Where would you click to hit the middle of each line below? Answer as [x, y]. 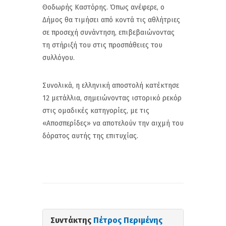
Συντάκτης [72, 220]
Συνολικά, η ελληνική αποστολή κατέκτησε [111, 85]
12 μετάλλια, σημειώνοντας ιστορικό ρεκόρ [112, 98]
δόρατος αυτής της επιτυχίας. [90, 136]
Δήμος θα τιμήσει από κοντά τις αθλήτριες [111, 20]
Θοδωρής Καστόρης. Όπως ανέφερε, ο [103, 7]
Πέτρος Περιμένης [128, 220]
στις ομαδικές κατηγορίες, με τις [96, 110]
